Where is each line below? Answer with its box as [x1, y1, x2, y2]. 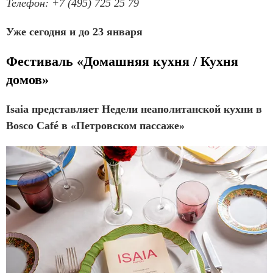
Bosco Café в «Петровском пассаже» [6, 119, 185, 132]
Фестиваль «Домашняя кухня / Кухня [6, 54, 238, 69]
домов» [6, 72, 49, 88]
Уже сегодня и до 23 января [6, 26, 143, 38]
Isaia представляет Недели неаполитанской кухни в [6, 103, 262, 116]
